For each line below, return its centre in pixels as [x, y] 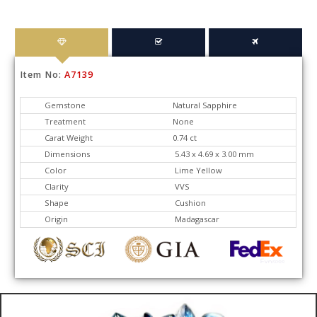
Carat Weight [69, 137]
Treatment [65, 121]
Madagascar [195, 219]
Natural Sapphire [204, 105]
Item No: [42, 74]
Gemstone [65, 105]
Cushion [189, 202]
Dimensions [68, 154]
